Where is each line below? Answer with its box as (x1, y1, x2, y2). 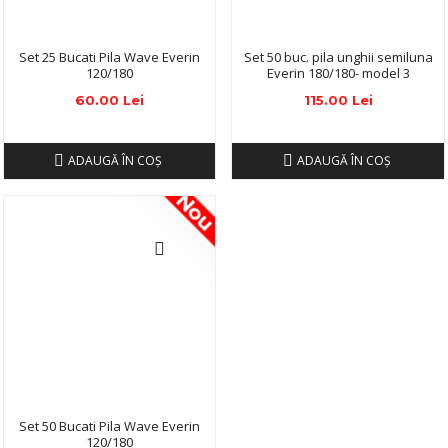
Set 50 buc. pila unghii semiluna (243, 48, 433, 67)
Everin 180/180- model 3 (266, 64, 410, 83)
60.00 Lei (74, 92, 144, 109)
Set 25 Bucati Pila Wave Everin (18, 48, 200, 67)
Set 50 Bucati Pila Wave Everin (18, 417, 200, 436)
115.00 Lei (303, 92, 373, 109)
